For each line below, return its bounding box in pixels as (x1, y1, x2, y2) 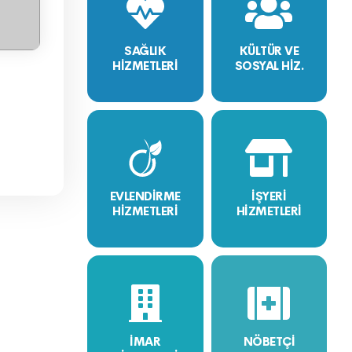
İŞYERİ (251, 189, 287, 203)
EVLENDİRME (109, 189, 181, 203)
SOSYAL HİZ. (234, 58, 303, 73)
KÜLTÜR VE (239, 43, 299, 58)
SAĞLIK (124, 43, 167, 58)
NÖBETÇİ (243, 334, 295, 349)
